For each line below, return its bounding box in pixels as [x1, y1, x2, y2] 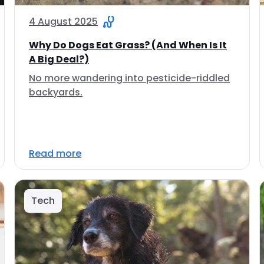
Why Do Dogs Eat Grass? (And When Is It [29, 38, 227, 52]
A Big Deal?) [29, 52, 89, 66]
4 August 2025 [29, 15, 98, 28]
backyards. [29, 85, 82, 99]
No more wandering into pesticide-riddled [29, 71, 230, 85]
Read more [29, 147, 81, 160]
